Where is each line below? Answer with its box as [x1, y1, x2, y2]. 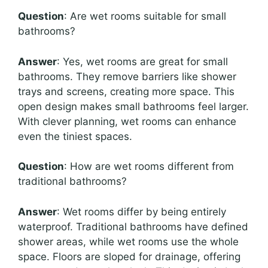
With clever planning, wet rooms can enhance [18, 115, 236, 127]
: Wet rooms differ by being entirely [57, 205, 226, 218]
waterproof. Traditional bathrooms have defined [18, 220, 248, 233]
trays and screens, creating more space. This [18, 85, 234, 98]
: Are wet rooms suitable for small [64, 10, 226, 23]
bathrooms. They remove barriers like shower [18, 70, 236, 83]
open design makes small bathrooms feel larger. [18, 100, 249, 112]
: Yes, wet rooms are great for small [57, 55, 228, 68]
